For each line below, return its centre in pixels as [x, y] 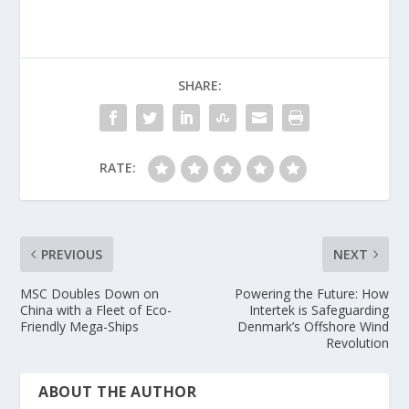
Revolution [357, 343]
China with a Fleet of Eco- [96, 310]
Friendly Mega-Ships [80, 327]
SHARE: [200, 86]
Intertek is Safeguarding [319, 310]
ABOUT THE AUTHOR [118, 392]
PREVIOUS [72, 255]
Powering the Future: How [311, 294]
